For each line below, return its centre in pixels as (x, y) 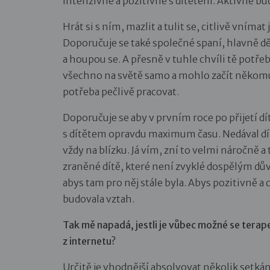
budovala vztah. (99, 199)
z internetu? (89, 241)
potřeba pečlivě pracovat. (121, 91)
